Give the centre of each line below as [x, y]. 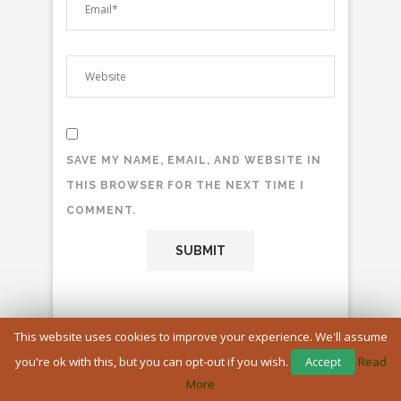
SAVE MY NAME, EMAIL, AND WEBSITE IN [194, 160]
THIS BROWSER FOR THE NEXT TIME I [185, 185]
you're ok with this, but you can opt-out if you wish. [153, 361]
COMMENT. [101, 210]
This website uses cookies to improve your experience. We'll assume [200, 336]
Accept [323, 361]
